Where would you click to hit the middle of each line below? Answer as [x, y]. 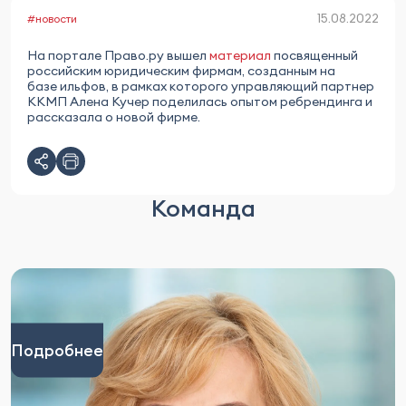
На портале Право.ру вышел [118, 55]
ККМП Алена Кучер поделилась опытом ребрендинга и [200, 101]
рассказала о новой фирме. [114, 117]
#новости [52, 19]
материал [240, 55]
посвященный [314, 55]
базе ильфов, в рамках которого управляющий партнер [201, 86]
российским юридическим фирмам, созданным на [181, 71]
